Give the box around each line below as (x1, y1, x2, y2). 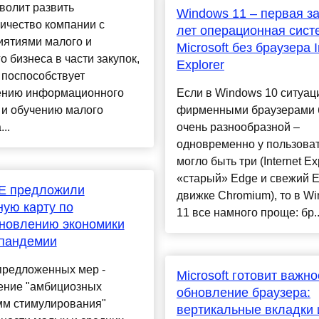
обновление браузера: (176, 286, 310, 300)
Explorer (176, 58, 224, 73)
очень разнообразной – (176, 121, 300, 134)
